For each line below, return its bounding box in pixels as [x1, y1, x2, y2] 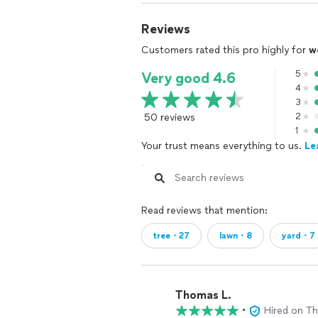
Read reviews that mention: [141, 204, 268, 216]
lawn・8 [219, 231, 252, 241]
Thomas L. [175, 287, 231, 302]
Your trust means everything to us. [141, 140, 305, 152]
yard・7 [282, 231, 315, 241]
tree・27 [153, 231, 190, 241]
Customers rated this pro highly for [141, 44, 309, 56]
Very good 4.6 [141, 70, 236, 87]
